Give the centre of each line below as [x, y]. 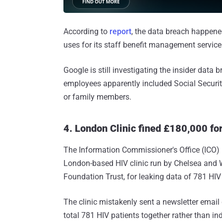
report [120, 31]
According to [86, 31]
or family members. [97, 97]
